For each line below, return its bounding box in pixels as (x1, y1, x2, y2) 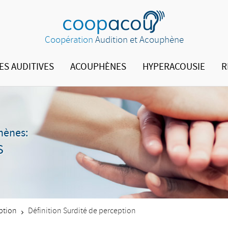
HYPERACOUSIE (142, 61, 206, 73)
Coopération (44, 34, 93, 47)
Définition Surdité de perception (26, 206, 136, 216)
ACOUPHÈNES (70, 61, 127, 73)
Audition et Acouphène (95, 34, 184, 47)
